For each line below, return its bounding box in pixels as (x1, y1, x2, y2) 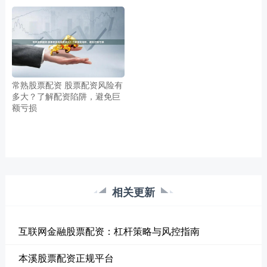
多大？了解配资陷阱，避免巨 (11, 90, 120, 102)
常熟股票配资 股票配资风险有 (11, 79, 123, 91)
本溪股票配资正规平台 (18, 251, 114, 265)
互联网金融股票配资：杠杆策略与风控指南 (18, 224, 200, 238)
